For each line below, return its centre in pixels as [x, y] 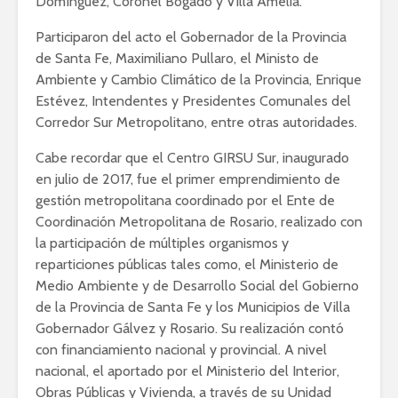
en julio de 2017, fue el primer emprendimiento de [188, 179]
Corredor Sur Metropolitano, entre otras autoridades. [196, 123]
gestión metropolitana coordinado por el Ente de [185, 201]
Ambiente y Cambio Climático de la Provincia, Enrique [199, 80]
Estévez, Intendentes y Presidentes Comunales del [193, 101]
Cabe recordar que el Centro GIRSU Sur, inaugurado [192, 158]
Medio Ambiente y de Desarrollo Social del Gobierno [197, 286]
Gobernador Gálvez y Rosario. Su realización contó [190, 329]
